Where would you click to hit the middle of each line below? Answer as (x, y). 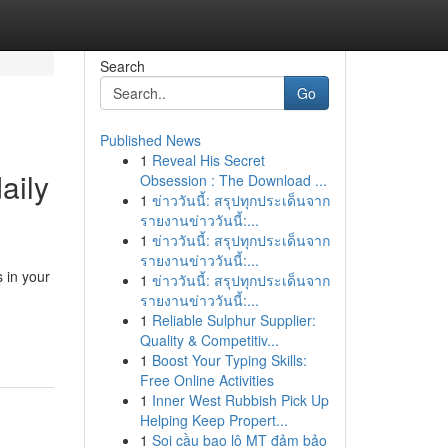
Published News (150, 140)
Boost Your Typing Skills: (229, 360)
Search (122, 66)
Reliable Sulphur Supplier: (233, 320)
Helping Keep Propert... (213, 420)
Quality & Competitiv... (209, 340)
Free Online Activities (206, 380)
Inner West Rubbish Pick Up (240, 400)
